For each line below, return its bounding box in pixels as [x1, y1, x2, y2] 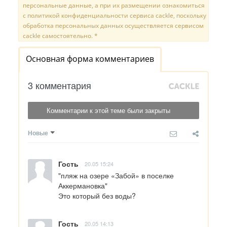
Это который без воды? [58, 191, 136, 201]
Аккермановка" [58, 180, 107, 191]
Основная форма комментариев [26, 53, 154, 65]
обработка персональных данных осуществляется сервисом [23, 21, 204, 30]
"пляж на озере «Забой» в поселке [58, 170, 174, 181]
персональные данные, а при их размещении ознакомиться [23, 1, 205, 10]
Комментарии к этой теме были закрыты [46, 105, 170, 116]
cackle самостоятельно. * [23, 31, 98, 41]
